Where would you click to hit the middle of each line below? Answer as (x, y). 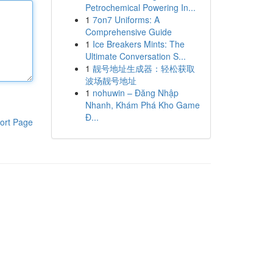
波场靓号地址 (111, 80)
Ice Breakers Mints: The (138, 44)
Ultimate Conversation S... (135, 56)
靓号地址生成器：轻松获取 (144, 68)
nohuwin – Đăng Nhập (135, 93)
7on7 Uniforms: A (126, 19)
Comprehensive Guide (128, 32)
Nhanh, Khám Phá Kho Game (142, 105)
